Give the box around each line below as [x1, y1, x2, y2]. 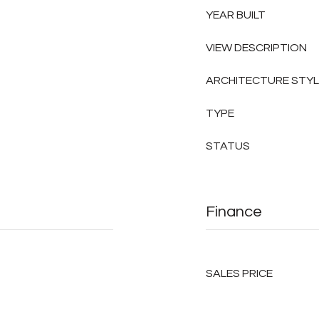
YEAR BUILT [206, 9, 266, 21]
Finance [206, 204, 262, 220]
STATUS [206, 140, 250, 152]
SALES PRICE [206, 268, 273, 279]
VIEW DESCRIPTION [206, 42, 307, 53]
